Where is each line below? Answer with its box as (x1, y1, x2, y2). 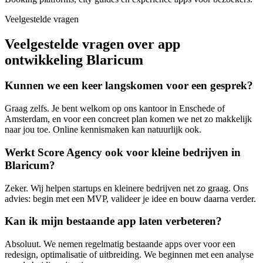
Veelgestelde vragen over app (5, 36, 180, 52)
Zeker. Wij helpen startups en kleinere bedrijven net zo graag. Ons (5, 183, 248, 193)
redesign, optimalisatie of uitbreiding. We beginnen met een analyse (5, 249, 254, 259)
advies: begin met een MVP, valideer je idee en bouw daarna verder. (5, 193, 256, 204)
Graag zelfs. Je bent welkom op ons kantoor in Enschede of (5, 103, 225, 114)
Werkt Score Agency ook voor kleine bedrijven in (5, 146, 241, 159)
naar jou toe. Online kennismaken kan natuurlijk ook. (5, 124, 201, 135)
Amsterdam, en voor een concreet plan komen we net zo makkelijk (5, 114, 252, 124)
